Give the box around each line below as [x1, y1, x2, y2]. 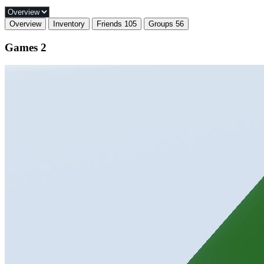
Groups [148, 19, 176, 28]
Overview [9, 19, 41, 28]
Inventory [53, 19, 85, 28]
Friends [97, 19, 124, 28]
